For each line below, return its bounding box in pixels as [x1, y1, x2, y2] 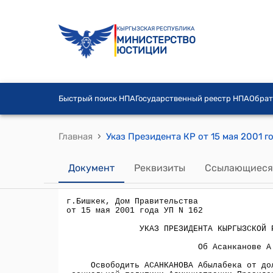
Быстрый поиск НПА [58, 94, 135, 104]
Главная [58, 130, 93, 142]
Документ [68, 161, 115, 174]
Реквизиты [134, 161, 185, 174]
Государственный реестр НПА [135, 94, 249, 104]
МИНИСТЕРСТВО [116, 34, 196, 46]
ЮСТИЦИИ [116, 44, 167, 56]
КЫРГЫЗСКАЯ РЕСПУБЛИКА [116, 25, 194, 32]
